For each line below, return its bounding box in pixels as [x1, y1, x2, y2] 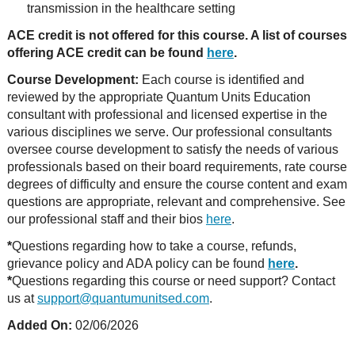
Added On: [6, 319, 72, 332]
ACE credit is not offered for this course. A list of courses [6, 29, 347, 42]
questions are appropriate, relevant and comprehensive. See [6, 195, 345, 208]
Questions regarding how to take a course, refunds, [11, 239, 296, 253]
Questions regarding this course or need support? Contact [11, 274, 335, 288]
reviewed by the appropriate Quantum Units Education [6, 90, 311, 104]
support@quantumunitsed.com [36, 292, 209, 305]
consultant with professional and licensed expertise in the [6, 108, 327, 121]
